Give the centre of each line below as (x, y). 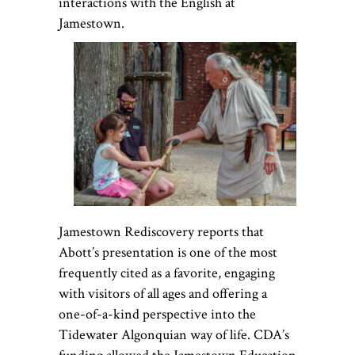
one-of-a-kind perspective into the (157, 315)
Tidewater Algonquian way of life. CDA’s (174, 335)
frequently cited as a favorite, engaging (167, 273)
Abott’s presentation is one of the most (168, 253)
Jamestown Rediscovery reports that (161, 232)
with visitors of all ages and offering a (163, 294)
